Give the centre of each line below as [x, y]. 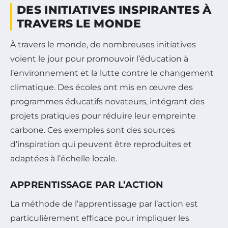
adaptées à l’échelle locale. [64, 159]
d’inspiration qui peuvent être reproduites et [101, 145]
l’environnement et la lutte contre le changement [112, 73]
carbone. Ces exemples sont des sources [93, 130]
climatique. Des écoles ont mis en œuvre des [102, 88]
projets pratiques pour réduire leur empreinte [103, 116]
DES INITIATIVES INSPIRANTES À [114, 10]
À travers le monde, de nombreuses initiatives [103, 45]
